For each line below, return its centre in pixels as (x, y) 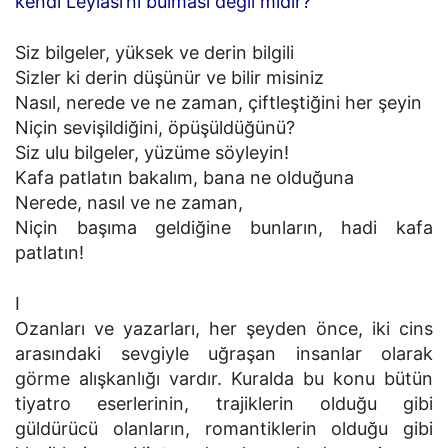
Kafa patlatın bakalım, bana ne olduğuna (184, 177)
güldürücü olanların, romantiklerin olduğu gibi (224, 428)
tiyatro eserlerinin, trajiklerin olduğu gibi (224, 403)
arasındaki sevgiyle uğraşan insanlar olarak (224, 353)
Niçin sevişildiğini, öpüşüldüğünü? (155, 127)
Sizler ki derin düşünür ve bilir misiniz (169, 77)
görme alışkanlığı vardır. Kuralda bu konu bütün (224, 378)
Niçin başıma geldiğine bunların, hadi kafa (224, 227)
